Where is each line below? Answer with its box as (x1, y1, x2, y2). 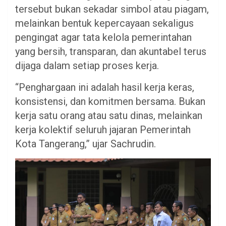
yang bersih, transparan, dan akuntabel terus (15, 45, 206, 58)
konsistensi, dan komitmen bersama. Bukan (15, 95, 205, 108)
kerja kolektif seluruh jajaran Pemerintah (15, 124, 191, 136)
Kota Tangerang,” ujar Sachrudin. (15, 138, 156, 150)
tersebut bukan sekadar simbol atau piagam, (15, 3, 209, 16)
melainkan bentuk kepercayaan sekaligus (15, 17, 194, 30)
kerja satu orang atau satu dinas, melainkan (15, 109, 202, 122)
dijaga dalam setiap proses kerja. (15, 60, 159, 72)
